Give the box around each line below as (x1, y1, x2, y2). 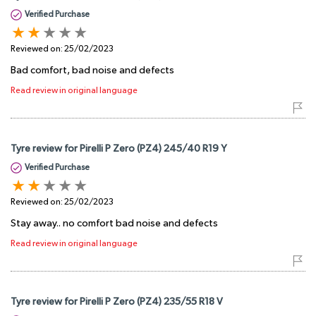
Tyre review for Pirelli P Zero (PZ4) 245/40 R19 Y (11, 144, 227, 154)
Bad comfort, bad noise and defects (11, 66, 174, 76)
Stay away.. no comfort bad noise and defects (11, 219, 218, 229)
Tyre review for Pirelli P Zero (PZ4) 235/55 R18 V (11, 297, 223, 308)
